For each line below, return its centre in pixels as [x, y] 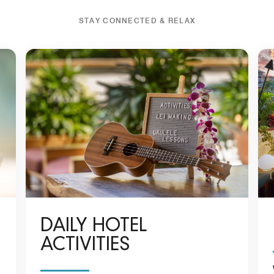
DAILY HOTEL [94, 226]
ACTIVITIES [85, 245]
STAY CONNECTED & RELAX [137, 20]
